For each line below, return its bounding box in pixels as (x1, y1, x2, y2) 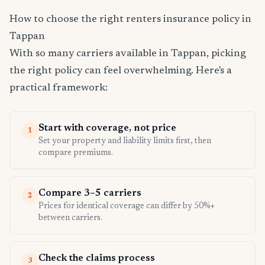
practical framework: (9, 83, 108, 94)
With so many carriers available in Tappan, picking (9, 49, 246, 60)
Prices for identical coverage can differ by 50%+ (38, 202, 215, 211)
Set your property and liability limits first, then (38, 137, 211, 146)
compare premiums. (38, 149, 113, 158)
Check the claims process (38, 254, 155, 264)
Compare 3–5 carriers (38, 189, 141, 199)
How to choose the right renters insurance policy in (9, 14, 251, 25)
